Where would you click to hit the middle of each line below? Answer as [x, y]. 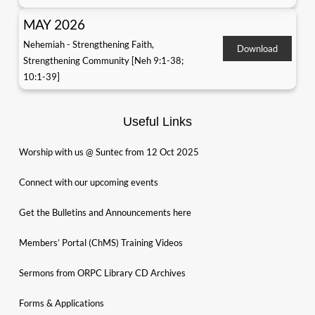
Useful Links [157, 121]
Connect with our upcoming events [88, 182]
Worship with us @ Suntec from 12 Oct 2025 [109, 152]
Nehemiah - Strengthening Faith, [88, 44]
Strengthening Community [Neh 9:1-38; [103, 60]
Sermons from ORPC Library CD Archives [102, 272]
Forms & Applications [61, 303]
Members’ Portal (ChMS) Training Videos [101, 242]
